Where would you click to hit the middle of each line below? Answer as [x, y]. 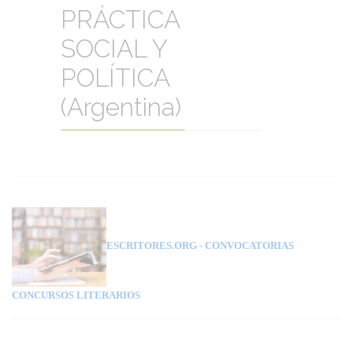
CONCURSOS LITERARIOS [76, 295]
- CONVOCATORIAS [245, 246]
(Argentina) [121, 107]
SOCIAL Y [114, 48]
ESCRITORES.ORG [152, 246]
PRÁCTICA [121, 19]
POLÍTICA [115, 78]
